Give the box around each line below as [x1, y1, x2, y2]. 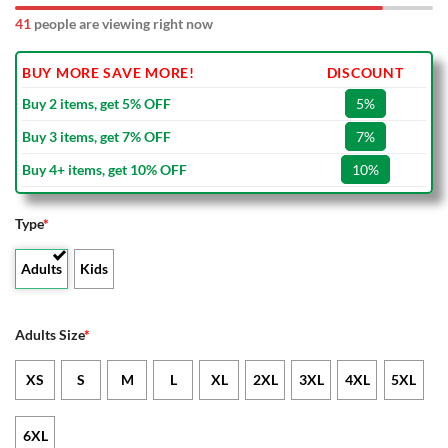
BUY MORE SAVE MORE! [22, 64, 195, 82]
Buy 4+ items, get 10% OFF [22, 161, 187, 179]
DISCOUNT [326, 64, 404, 82]
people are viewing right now [31, 15, 213, 33]
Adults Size [15, 326, 84, 344]
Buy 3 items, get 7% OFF [22, 128, 171, 146]
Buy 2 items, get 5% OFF [22, 95, 171, 113]
